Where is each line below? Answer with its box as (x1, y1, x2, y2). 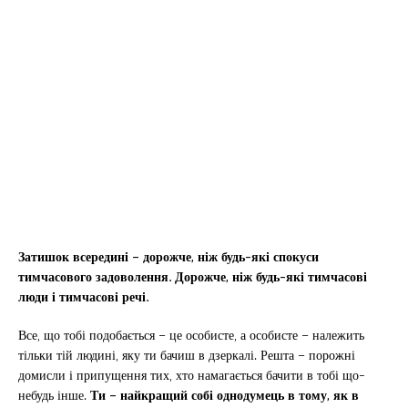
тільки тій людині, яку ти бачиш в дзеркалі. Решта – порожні (18, 342, 355, 366)
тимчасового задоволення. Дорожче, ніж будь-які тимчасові (18, 264, 367, 288)
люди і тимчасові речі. (18, 284, 148, 308)
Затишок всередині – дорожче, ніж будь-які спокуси (18, 244, 319, 268)
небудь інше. (18, 382, 90, 406)
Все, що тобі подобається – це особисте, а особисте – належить (18, 322, 364, 346)
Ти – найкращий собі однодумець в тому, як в (90, 382, 359, 406)
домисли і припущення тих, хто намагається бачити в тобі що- (18, 362, 365, 386)
